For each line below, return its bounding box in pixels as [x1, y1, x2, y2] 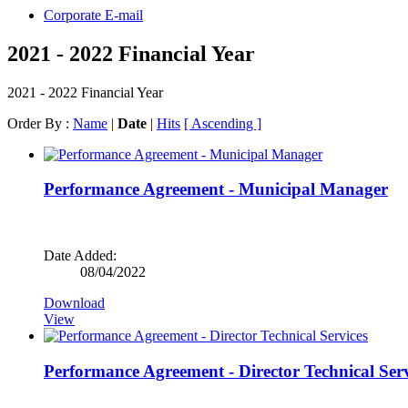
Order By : [7, 115, 73, 131]
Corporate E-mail [44, 6, 143, 23]
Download [44, 295, 105, 311]
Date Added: [44, 248, 117, 263]
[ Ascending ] [184, 115, 261, 131]
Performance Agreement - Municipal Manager [44, 179, 388, 199]
